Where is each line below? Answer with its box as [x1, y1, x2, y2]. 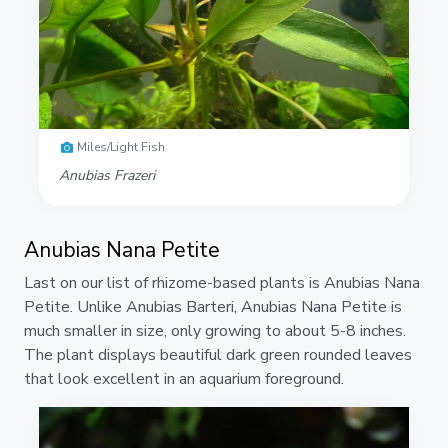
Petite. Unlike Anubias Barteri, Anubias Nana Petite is [24, 295, 402, 318]
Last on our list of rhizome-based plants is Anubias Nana [24, 271, 420, 294]
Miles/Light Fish [77, 139, 165, 156]
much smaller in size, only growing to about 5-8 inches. [24, 319, 406, 342]
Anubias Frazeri [59, 165, 155, 185]
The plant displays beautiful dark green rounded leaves [24, 343, 412, 366]
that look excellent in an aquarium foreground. [24, 367, 344, 390]
